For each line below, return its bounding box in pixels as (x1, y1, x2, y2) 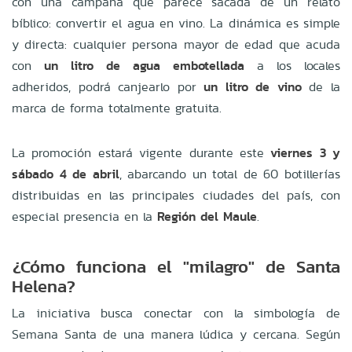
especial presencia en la (12, 207, 157, 225)
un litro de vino (203, 77, 302, 96)
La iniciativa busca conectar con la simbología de (12, 303, 340, 322)
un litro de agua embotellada (44, 56, 244, 75)
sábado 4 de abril (12, 164, 119, 183)
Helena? (12, 273, 75, 299)
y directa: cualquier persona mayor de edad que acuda (12, 35, 340, 53)
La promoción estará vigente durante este (12, 143, 271, 162)
